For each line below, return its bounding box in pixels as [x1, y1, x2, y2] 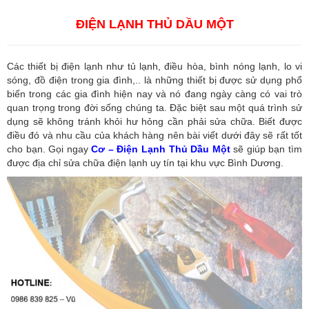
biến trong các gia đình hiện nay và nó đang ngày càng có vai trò [7, 88, 302, 99]
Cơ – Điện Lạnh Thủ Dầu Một [91, 143, 230, 154]
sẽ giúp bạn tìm [233, 143, 303, 154]
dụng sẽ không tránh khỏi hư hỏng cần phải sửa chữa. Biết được [7, 115, 302, 127]
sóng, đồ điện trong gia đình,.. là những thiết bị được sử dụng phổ [7, 74, 302, 86]
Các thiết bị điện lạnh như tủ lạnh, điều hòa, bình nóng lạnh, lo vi [7, 60, 302, 72]
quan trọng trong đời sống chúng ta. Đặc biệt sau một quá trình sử [7, 101, 302, 113]
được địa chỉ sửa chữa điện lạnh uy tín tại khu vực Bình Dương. [7, 157, 283, 168]
